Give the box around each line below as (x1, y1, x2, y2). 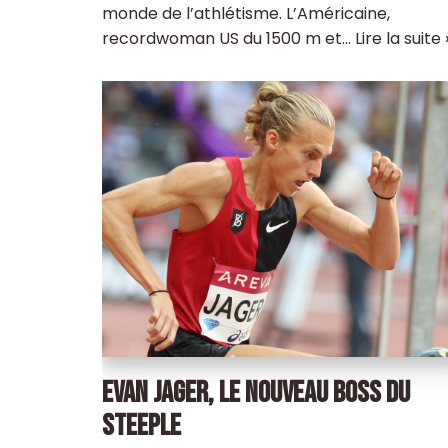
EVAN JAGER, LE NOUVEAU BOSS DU (102, 374, 410, 411)
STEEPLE (102, 407, 181, 444)
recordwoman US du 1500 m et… (102, 27, 355, 51)
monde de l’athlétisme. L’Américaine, (102, 2, 390, 26)
